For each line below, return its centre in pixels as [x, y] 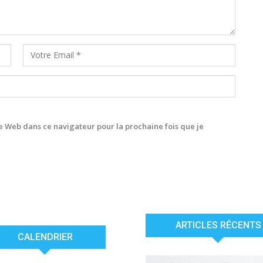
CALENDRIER [45, 237]
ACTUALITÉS [218, 243]
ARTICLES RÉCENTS [218, 225]
